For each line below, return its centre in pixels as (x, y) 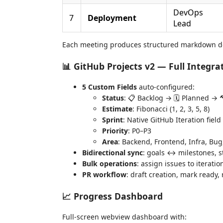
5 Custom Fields (110, 87)
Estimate (117, 109)
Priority (115, 131)
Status (113, 98)
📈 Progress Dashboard (112, 196)
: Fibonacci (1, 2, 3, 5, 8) (171, 109)
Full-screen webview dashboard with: (124, 217)
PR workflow (104, 174)
